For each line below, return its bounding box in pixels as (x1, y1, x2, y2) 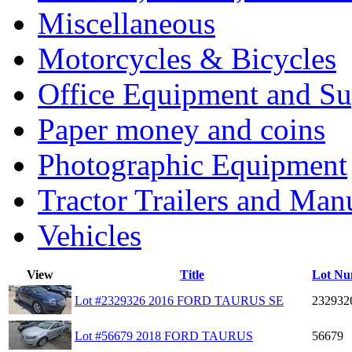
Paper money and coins (38, 112, 325, 146)
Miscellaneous (38, 5, 215, 40)
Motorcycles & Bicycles (38, 41, 336, 75)
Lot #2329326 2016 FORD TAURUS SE (75, 293, 284, 307)
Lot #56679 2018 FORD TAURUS (75, 328, 253, 343)
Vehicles (38, 218, 141, 252)
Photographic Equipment (38, 147, 347, 181)
